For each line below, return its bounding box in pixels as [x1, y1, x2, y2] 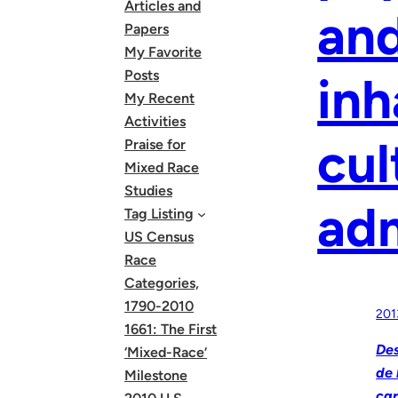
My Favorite [124, 44, 202, 60]
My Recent [124, 90, 195, 107]
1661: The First [124, 321, 217, 338]
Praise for [124, 136, 186, 153]
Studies [124, 182, 172, 199]
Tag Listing [124, 205, 194, 222]
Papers [124, 20, 169, 37]
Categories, [124, 275, 199, 291]
